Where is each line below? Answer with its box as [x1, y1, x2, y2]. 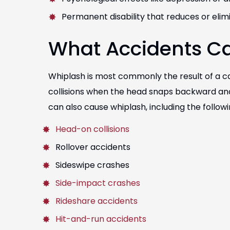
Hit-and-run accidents [55, 213, 146, 225]
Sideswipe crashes [55, 159, 129, 171]
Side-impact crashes [55, 177, 140, 189]
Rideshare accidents [55, 195, 138, 207]
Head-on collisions [55, 123, 129, 135]
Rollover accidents [55, 141, 130, 153]
